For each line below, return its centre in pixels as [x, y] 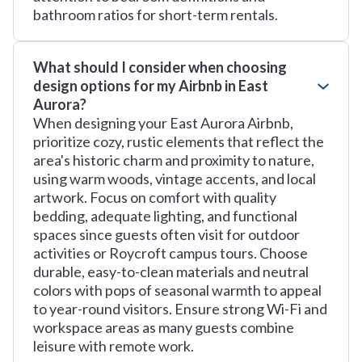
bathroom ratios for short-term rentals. [156, 15]
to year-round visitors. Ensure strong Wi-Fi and [180, 309]
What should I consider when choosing [160, 67]
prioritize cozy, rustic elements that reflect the [179, 141]
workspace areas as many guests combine [164, 327]
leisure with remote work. [114, 346]
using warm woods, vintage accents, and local [175, 179]
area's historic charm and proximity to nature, [174, 160]
